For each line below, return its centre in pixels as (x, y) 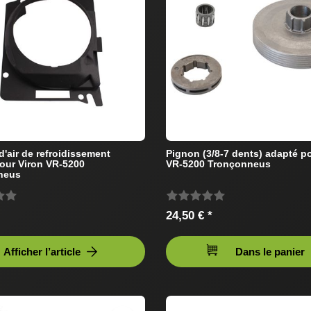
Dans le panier (270, 251)
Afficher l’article (42, 251)
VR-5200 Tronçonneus (218, 163)
